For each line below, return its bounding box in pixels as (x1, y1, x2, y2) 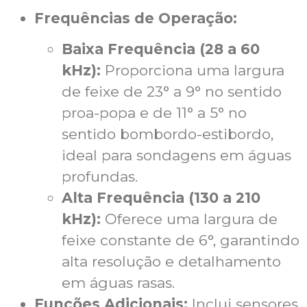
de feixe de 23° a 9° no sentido (62, 83, 282, 101)
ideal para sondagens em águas (62, 147, 291, 164)
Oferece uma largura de (101, 210, 278, 228)
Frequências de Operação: (34, 9, 237, 27)
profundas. (62, 168, 138, 186)
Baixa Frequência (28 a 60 (62, 40, 260, 58)
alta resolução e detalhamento (62, 253, 281, 271)
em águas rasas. (62, 274, 175, 292)
